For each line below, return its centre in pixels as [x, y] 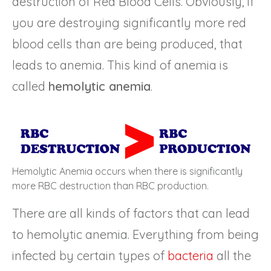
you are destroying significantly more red [129, 22]
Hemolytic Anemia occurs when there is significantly [127, 171]
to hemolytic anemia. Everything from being [135, 234]
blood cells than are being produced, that [127, 44]
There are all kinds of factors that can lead [131, 213]
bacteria [191, 255]
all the [232, 255]
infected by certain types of [90, 255]
